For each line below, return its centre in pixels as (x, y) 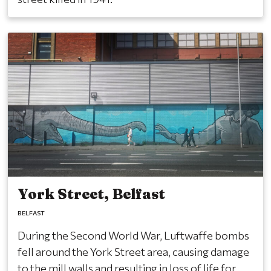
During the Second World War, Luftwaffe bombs (133, 235)
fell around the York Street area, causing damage (133, 251)
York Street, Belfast (91, 194)
